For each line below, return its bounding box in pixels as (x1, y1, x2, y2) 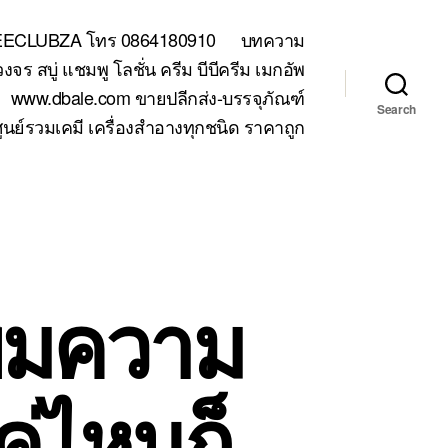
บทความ (240, 26, 305, 52)
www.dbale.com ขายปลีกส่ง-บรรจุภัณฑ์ (10, 84, 305, 110)
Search (376, 100, 417, 118)
